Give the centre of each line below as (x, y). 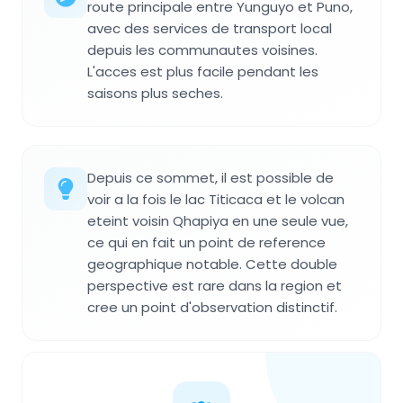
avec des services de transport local (210, 29)
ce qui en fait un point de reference (206, 243)
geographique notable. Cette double (212, 264)
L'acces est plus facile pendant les (203, 72)
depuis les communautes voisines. (202, 50)
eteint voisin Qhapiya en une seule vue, (218, 221)
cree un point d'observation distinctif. (212, 308)
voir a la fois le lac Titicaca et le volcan (216, 200)
